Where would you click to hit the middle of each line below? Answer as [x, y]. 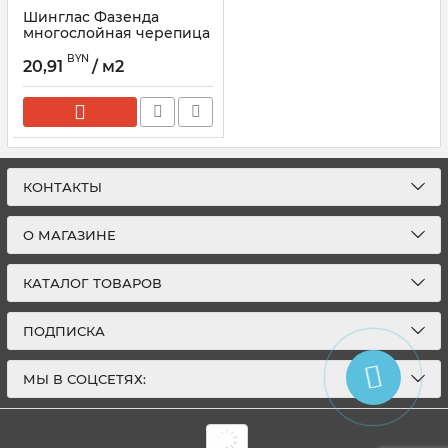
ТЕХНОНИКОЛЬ [80, 49]
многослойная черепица [116, 33]
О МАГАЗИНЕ [69, 235]
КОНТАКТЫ [62, 187]
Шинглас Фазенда [91, 17]
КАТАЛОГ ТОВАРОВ [92, 283]
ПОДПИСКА [64, 331]
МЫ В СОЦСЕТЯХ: [84, 379]
